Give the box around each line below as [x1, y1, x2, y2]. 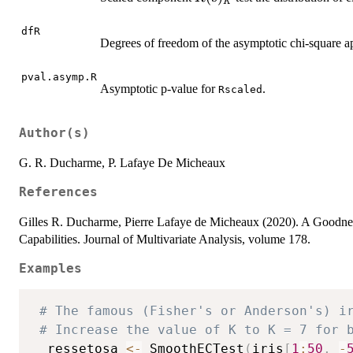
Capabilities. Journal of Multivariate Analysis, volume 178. [19, 232, 310, 246]
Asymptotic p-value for [100, 82, 218, 96]
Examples [19, 261, 82, 276]
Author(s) [19, 125, 90, 140]
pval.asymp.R [21, 71, 97, 84]
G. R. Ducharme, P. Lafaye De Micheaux [19, 155, 225, 169]
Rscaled [218, 84, 262, 96]
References [19, 184, 98, 199]
